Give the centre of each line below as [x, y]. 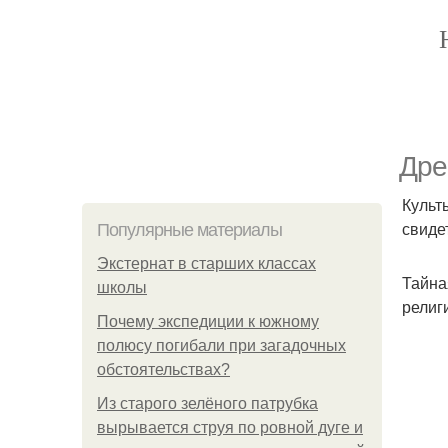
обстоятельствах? [163, 369]
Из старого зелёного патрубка [207, 403]
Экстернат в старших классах [206, 263]
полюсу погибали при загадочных [221, 345]
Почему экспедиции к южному [208, 321]
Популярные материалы [189, 230]
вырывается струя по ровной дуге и [230, 427]
